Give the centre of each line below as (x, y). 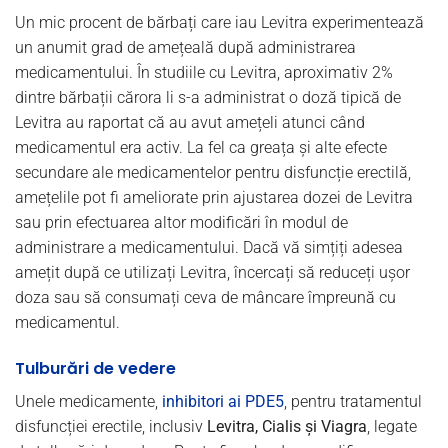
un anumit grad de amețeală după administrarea (185, 48)
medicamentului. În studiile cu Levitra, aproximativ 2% (204, 73)
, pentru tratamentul (353, 401)
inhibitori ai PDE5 (223, 401)
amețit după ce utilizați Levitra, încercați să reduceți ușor (212, 273)
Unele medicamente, (88, 401)
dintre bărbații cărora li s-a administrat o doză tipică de (208, 98)
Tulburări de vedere (95, 368)
